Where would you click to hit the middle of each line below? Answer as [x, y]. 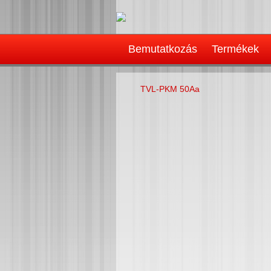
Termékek [235, 49]
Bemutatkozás [163, 49]
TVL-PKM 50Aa [170, 89]
